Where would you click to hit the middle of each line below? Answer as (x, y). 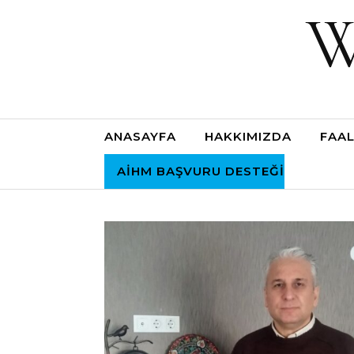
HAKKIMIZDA (248, 136)
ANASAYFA (140, 136)
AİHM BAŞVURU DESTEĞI (201, 171)
